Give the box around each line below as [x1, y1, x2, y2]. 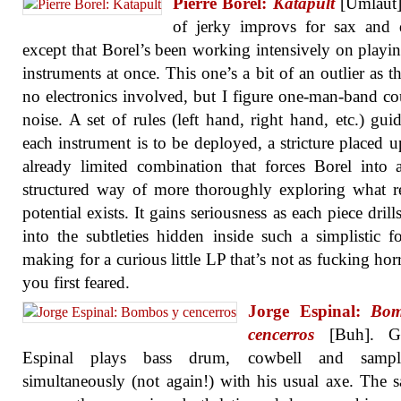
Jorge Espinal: [248, 302, 371, 320]
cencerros [248, 325, 314, 344]
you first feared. [22, 273, 130, 292]
